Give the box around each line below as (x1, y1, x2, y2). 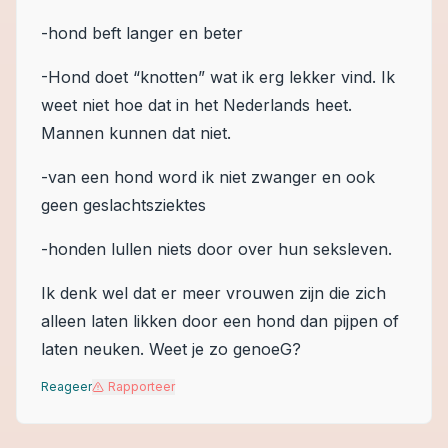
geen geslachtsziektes (41, 195, 206, 215)
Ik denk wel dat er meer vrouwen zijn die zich (41, 283, 386, 303)
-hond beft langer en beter (41, 23, 243, 43)
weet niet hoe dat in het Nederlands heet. (41, 95, 352, 115)
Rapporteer (108, 379, 175, 394)
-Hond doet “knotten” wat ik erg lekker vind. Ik (41, 67, 395, 87)
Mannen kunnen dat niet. (41, 123, 231, 143)
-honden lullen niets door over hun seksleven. (41, 239, 392, 259)
